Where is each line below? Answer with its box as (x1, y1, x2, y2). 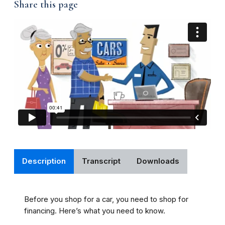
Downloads (137, 157, 179, 166)
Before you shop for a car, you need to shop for (24, 195, 188, 204)
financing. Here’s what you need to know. (24, 206, 165, 216)
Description (22, 157, 66, 166)
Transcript (82, 157, 121, 166)
